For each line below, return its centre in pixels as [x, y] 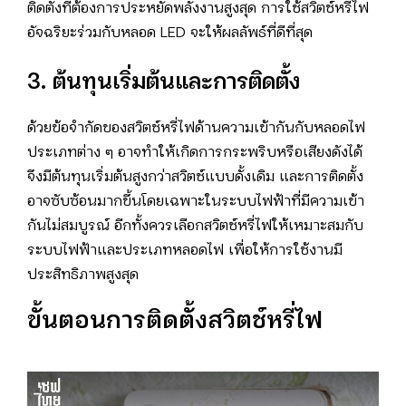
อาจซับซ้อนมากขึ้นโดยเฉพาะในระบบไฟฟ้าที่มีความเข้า [196, 202]
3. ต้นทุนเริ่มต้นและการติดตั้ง [164, 83]
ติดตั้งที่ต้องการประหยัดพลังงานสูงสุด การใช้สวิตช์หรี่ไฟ [198, 9]
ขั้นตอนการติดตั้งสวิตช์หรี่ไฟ [175, 322]
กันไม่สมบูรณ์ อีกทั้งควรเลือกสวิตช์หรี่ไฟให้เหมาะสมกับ [195, 227]
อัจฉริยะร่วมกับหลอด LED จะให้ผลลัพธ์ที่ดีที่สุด [170, 34]
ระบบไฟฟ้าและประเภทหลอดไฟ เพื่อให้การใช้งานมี [185, 251]
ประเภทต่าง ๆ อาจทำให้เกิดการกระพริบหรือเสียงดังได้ [195, 153]
